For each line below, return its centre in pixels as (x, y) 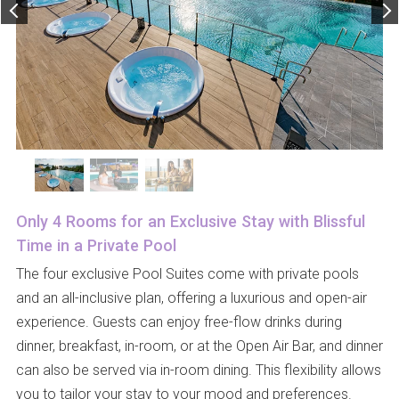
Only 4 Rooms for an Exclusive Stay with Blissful (190, 221)
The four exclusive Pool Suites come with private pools (187, 274)
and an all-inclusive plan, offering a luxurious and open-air (191, 298)
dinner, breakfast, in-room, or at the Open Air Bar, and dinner (199, 346)
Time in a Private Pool (96, 245)
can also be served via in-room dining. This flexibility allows (198, 370)
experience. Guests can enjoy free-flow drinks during (179, 322)
